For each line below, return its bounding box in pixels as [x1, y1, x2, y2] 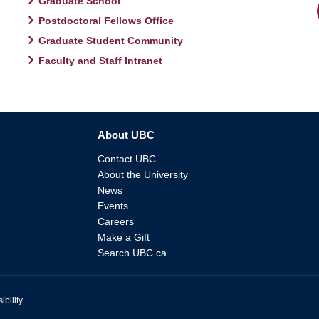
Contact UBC [97, 152, 156, 164]
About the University [97, 168, 188, 180]
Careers [97, 215, 134, 227]
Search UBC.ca [97, 246, 167, 258]
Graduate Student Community [38, 34, 184, 46]
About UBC [97, 128, 155, 141]
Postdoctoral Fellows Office [38, 14, 174, 26]
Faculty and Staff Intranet [38, 54, 163, 66]
